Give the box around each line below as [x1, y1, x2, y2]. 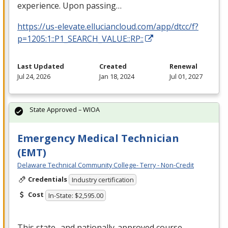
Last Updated [17, 61, 64, 71]
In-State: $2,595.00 [48, 190, 103, 200]
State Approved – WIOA [30, 104, 100, 114]
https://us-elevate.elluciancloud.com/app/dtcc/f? [17, 20, 198, 32]
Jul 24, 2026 [17, 71, 50, 81]
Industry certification [71, 175, 134, 185]
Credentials [27, 174, 67, 184]
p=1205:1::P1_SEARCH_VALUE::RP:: [17, 33, 144, 44]
